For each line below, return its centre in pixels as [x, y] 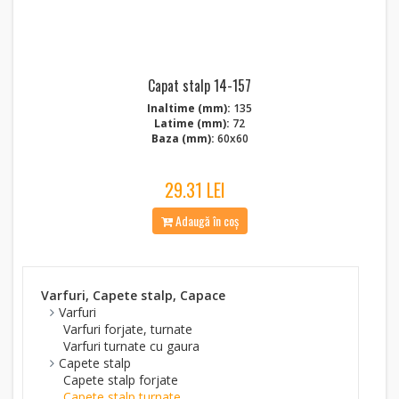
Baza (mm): [183, 138]
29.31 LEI [195, 190]
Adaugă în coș [205, 220]
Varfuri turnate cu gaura [131, 346]
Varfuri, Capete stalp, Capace [133, 295]
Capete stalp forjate [121, 380]
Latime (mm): [192, 123]
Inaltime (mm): [189, 108]
